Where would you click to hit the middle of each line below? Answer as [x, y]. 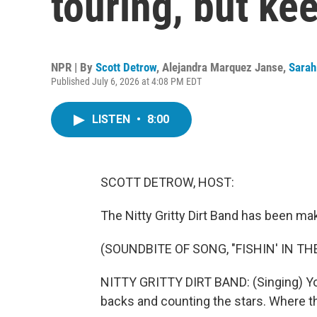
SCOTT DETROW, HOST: [167, 182]
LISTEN [113, 119]
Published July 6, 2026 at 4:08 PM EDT [126, 81]
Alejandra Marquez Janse [223, 67]
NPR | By [73, 67]
